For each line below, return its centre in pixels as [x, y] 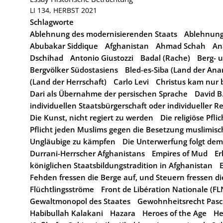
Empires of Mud [180, 153]
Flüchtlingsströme [62, 189]
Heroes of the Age [174, 213]
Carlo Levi [131, 82]
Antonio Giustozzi [102, 58]
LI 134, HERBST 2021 [63, 10]
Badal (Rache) [165, 58]
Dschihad [47, 58]
